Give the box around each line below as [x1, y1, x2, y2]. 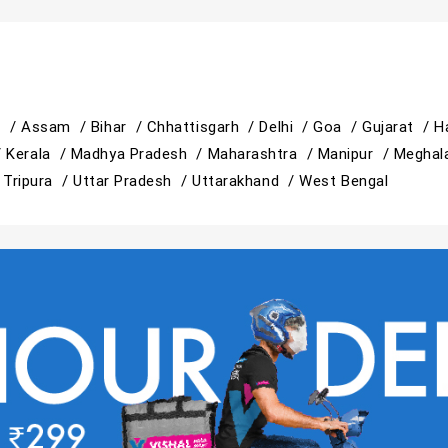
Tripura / [3, 171, 73, 191]
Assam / [21, 117, 91, 137]
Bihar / [90, 117, 147, 137]
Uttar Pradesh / [72, 171, 193, 191]
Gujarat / [362, 117, 435, 137]
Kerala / [6, 144, 71, 164]
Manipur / [317, 144, 394, 164]
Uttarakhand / [192, 171, 300, 191]
